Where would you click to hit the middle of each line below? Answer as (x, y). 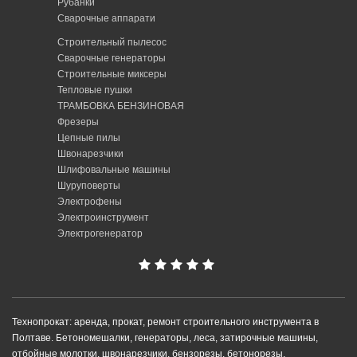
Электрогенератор (100, 234)
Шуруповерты (88, 186)
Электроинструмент (103, 218)
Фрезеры (78, 122)
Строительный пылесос (112, 43)
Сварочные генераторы (111, 59)
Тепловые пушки (94, 90)
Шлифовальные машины (114, 170)
